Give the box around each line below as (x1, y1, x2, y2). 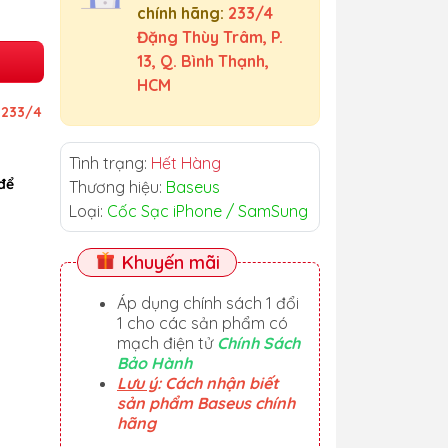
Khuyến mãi (117, 251, 220, 274)
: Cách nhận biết (157, 373, 279, 393)
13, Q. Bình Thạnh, (137, 51, 269, 71)
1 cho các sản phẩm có (117, 313, 288, 333)
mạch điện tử (117, 333, 217, 353)
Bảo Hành (117, 353, 192, 373)
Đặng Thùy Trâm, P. (137, 27, 283, 47)
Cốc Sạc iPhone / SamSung (107, 201, 308, 221)
